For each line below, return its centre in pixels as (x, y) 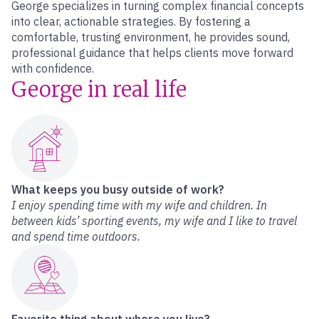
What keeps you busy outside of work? (118, 189)
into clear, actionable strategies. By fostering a (131, 21)
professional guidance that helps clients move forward (152, 53)
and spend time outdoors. (76, 236)
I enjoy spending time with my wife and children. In (139, 205)
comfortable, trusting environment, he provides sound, (151, 37)
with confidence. (53, 68)
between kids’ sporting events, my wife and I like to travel (154, 221)
